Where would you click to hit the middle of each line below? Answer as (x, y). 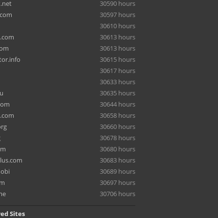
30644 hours (118, 104)
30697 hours (118, 182)
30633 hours (118, 82)
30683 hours (118, 160)
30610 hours (118, 26)
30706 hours (118, 194)
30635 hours (118, 93)
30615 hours (118, 59)
